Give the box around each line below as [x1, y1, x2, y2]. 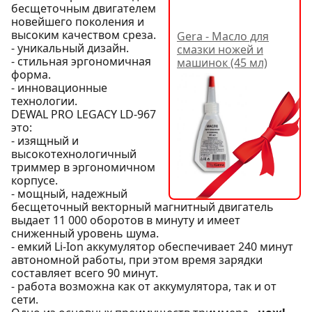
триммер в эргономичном [11, 159, 155, 175]
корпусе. [11, 172, 58, 188]
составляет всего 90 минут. [11, 265, 158, 281]
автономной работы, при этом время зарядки [11, 251, 263, 267]
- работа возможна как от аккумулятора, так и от [11, 278, 276, 294]
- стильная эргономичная [11, 53, 151, 69]
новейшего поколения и [11, 13, 144, 29]
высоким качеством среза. [11, 26, 156, 42]
